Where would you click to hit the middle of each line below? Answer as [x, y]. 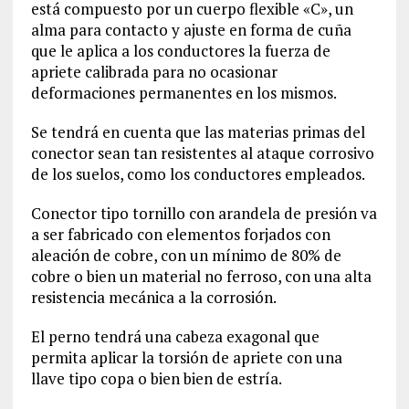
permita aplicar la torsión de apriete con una [186, 357]
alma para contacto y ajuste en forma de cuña [191, 29]
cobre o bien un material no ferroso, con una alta [201, 276]
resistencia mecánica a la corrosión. [153, 297]
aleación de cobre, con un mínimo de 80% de [186, 255]
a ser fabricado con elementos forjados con [180, 234]
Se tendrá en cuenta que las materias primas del [198, 131]
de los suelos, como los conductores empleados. [198, 173]
